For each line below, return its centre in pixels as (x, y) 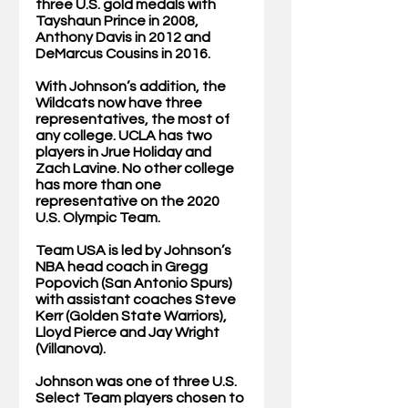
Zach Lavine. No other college (136, 169)
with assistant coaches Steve (137, 300)
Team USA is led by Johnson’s (135, 251)
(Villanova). (72, 349)
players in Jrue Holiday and (125, 153)
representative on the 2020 (129, 202)
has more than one (100, 185)
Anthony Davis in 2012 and (124, 38)
